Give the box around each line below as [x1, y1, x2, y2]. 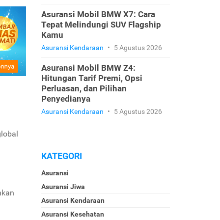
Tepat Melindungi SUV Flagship [41, 20, 161, 29]
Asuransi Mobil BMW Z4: [41, 63, 136, 73]
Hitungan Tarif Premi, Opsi [41, 73, 142, 83]
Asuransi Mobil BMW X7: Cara [41, 9, 155, 19]
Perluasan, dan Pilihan [41, 83, 127, 93]
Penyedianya [41, 94, 90, 104]
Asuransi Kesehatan [41, 210, 104, 218]
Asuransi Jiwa [41, 183, 85, 191]
